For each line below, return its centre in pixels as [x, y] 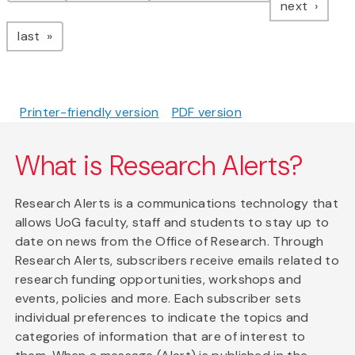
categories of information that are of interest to [160, 337]
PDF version [206, 113]
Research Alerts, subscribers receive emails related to [177, 261]
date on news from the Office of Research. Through [169, 242]
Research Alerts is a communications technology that [177, 204]
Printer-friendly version [90, 113]
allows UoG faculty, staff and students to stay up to [172, 223]
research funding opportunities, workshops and [158, 280]
